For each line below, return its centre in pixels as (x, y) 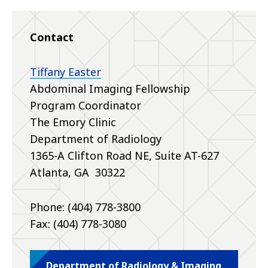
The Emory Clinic (73, 122)
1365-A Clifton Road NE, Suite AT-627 (124, 155)
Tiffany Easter (66, 71)
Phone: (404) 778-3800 (85, 207)
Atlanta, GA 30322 (77, 172)
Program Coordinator (86, 105)
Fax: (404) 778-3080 (78, 223)
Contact (52, 37)
